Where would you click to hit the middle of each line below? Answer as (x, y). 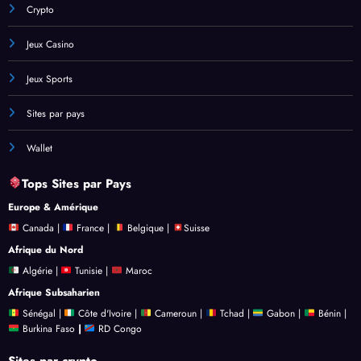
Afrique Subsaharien (54, 292)
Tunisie (89, 271)
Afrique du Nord (46, 249)
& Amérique (71, 207)
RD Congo (119, 329)
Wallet (39, 148)
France (89, 228)
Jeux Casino (50, 44)
